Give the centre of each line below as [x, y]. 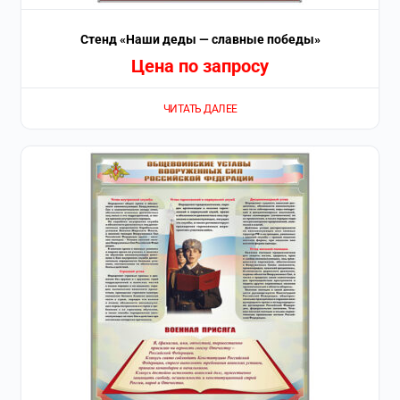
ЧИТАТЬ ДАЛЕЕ [200, 108]
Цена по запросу [200, 67]
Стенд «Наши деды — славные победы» [200, 40]
